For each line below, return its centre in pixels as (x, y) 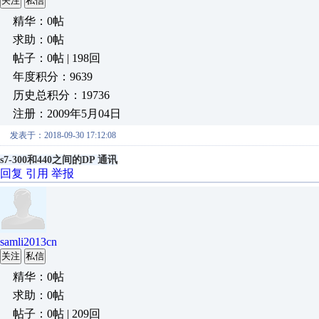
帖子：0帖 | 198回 (57, 58)
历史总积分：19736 (61, 95)
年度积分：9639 (53, 77)
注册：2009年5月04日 (67, 114)
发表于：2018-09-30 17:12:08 (63, 135)
